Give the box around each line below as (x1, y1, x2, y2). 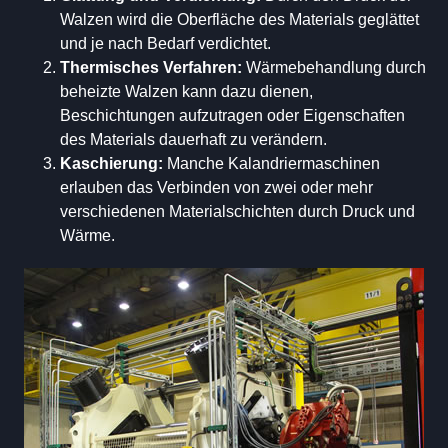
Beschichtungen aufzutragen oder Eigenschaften (60, 107, 405, 125)
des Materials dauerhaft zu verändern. (60, 131, 327, 149)
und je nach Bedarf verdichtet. (60, 35, 271, 53)
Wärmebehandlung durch (246, 59, 426, 77)
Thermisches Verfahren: (60, 59, 246, 77)
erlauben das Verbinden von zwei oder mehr (60, 179, 373, 197)
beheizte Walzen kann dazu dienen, (60, 83, 313, 101)
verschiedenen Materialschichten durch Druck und (60, 203, 415, 221)
